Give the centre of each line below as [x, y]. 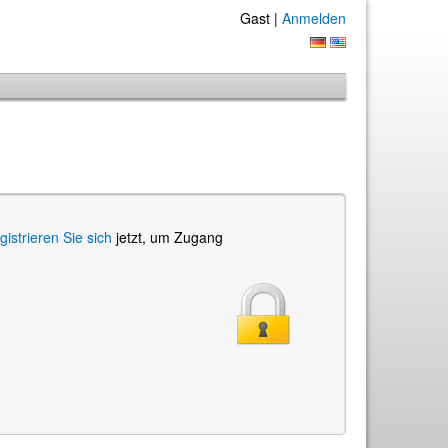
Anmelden [314, 18]
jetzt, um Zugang [169, 237]
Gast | [261, 18]
